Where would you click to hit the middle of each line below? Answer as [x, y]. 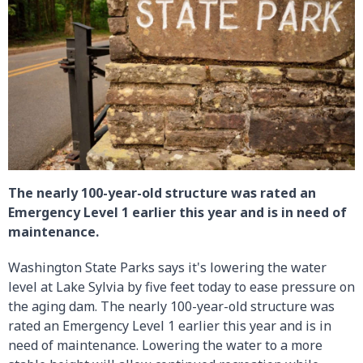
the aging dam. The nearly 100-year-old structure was [171, 306]
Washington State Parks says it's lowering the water [167, 267]
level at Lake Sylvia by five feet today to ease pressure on [181, 286]
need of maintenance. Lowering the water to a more [165, 345]
